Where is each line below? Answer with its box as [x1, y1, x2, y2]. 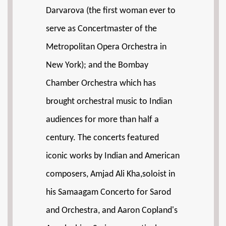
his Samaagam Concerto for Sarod [46, 188, 171, 197]
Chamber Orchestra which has [46, 79, 156, 88]
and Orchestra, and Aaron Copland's [46, 206, 178, 215]
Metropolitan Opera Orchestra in [46, 42, 166, 52]
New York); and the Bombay [46, 61, 148, 70]
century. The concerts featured [46, 133, 159, 143]
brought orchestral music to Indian [46, 97, 172, 106]
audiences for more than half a [46, 115, 159, 125]
